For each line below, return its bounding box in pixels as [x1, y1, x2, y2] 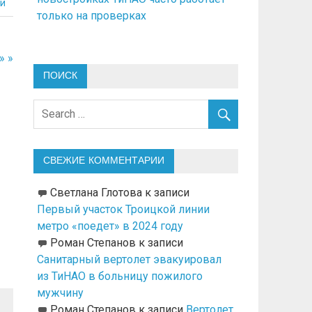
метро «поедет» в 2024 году [36, 219, 183, 233]
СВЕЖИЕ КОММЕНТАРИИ [42, 155, 164, 168]
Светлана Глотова [49, 186, 142, 200]
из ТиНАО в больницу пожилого [36, 270, 203, 283]
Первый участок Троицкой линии [36, 203, 210, 217]
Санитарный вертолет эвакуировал [36, 253, 221, 267]
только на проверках [36, 8, 146, 22]
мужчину [36, 286, 84, 300]
